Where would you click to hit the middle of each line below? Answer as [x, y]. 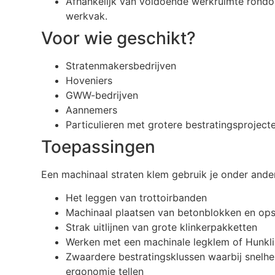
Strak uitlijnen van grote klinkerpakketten [162, 227]
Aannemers [92, 110]
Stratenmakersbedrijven [121, 65]
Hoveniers [89, 80]
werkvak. [87, 16]
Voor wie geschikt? [119, 38]
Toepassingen [99, 146]
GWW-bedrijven [102, 95]
